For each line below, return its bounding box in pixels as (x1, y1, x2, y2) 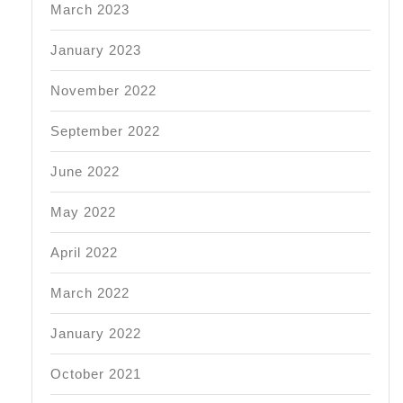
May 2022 (50, 203, 116, 219)
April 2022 (50, 244, 118, 260)
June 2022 (50, 163, 120, 179)
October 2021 (50, 365, 141, 381)
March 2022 (50, 284, 130, 300)
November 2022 (50, 82, 157, 98)
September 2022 (50, 122, 160, 139)
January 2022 (50, 325, 141, 341)
